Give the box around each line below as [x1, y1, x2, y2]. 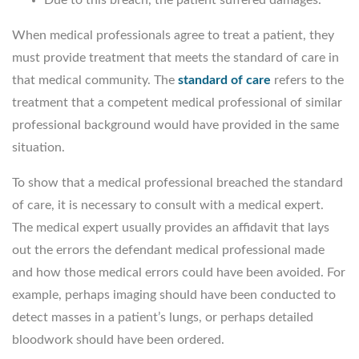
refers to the [271, 73, 344, 87]
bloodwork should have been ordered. [12, 333, 224, 346]
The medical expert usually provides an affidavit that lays [12, 220, 329, 234]
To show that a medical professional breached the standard [12, 175, 343, 189]
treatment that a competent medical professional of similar [12, 95, 342, 109]
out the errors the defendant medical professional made [12, 243, 325, 256]
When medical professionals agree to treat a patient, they [12, 28, 334, 42]
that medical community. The [12, 73, 178, 87]
